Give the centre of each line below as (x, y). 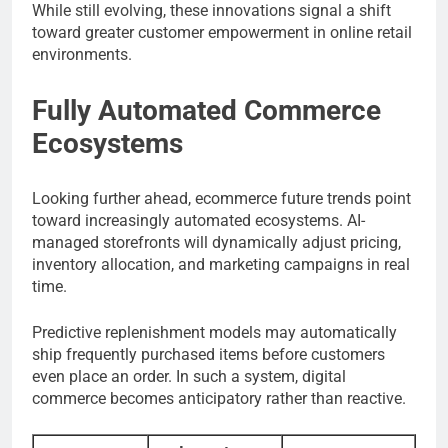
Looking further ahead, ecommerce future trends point (221, 199)
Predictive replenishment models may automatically (214, 333)
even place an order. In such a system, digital (189, 377)
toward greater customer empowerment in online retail (222, 33)
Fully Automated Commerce (206, 111)
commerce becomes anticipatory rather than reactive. (219, 399)
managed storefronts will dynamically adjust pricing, (216, 243)
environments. (82, 55)
